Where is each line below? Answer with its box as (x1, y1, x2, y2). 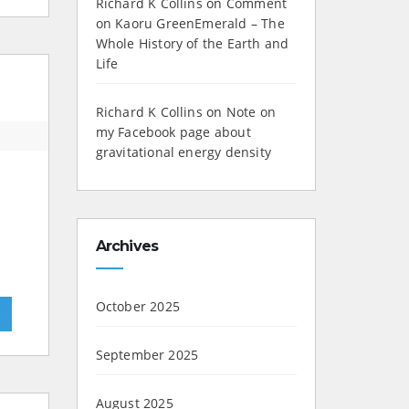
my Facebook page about (95, 123, 251, 142)
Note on (225, 103, 277, 121)
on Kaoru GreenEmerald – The (95, 15, 285, 33)
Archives (95, 237, 159, 256)
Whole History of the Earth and (95, 35, 289, 53)
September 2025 (95, 346, 199, 364)
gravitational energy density (95, 143, 272, 162)
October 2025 (95, 298, 180, 316)
